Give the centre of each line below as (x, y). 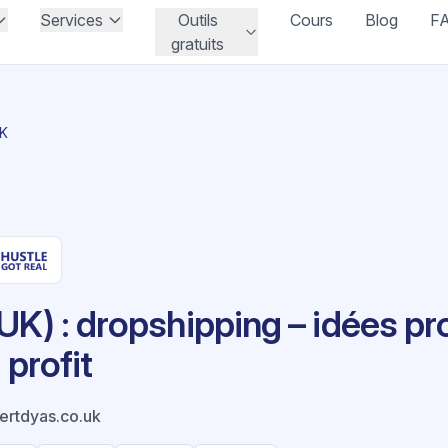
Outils (197, 20)
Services (72, 20)
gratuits (198, 44)
